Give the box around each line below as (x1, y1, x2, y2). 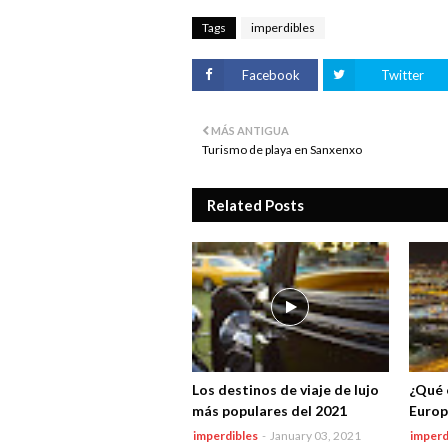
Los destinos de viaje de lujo (192, 381, 379, 399)
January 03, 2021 (270, 428, 361, 444)
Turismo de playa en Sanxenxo (202, 142, 362, 158)
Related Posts (207, 196, 304, 215)
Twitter (380, 67, 424, 84)
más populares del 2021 (192, 402, 347, 420)
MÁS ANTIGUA (211, 124, 289, 138)
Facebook (242, 67, 300, 84)
